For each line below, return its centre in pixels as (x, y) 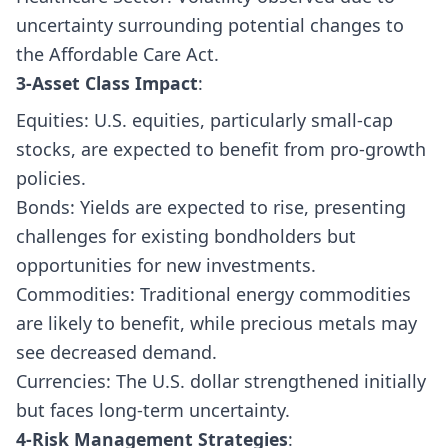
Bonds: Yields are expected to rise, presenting (211, 206)
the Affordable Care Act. (117, 54)
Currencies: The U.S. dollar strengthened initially (221, 380)
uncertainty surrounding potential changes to (210, 25)
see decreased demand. (116, 351)
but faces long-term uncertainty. (153, 409)
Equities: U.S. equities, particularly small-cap (204, 119)
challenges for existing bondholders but (186, 235)
